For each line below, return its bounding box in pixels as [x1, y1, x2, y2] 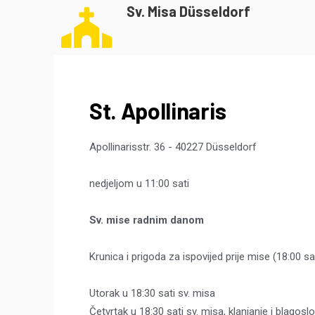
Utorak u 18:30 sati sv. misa [89, 287, 215, 300]
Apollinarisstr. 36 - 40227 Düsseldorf [89, 141, 257, 154]
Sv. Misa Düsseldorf [127, 3, 250, 20]
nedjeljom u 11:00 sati [89, 177, 189, 191]
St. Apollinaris [89, 97, 226, 124]
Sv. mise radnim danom [89, 214, 204, 227]
